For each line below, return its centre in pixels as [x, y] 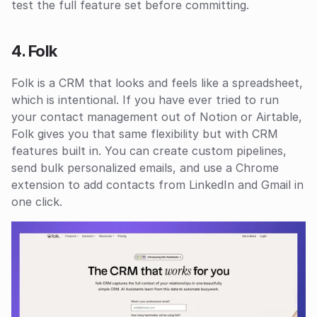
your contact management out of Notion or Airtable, [157, 116]
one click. [37, 201]
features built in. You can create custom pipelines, [149, 150]
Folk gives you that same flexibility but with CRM [145, 133]
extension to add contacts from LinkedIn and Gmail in [157, 184]
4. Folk [34, 51]
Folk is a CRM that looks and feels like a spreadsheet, [157, 82]
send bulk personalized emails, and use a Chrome [145, 167]
